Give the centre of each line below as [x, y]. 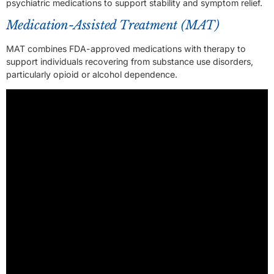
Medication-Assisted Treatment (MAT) [113, 25]
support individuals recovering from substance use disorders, [130, 61]
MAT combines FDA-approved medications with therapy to [126, 48]
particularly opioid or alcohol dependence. [92, 74]
